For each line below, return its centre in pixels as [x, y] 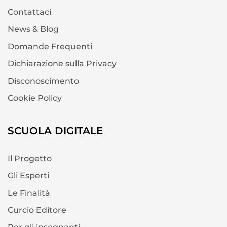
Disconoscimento [43, 81]
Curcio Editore [37, 210]
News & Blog [33, 29]
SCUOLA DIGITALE [55, 130]
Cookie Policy [35, 98]
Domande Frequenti [50, 46]
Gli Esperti [28, 175]
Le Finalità [29, 193]
